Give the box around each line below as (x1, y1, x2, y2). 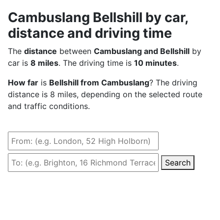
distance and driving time (8, 25, 172, 41)
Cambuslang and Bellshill (94, 46, 190, 56)
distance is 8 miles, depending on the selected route (8, 89, 202, 99)
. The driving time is (58, 57, 134, 68)
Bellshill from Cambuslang (49, 77, 149, 87)
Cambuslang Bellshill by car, (8, 9, 188, 26)
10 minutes (134, 57, 177, 68)
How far (8, 77, 38, 87)
